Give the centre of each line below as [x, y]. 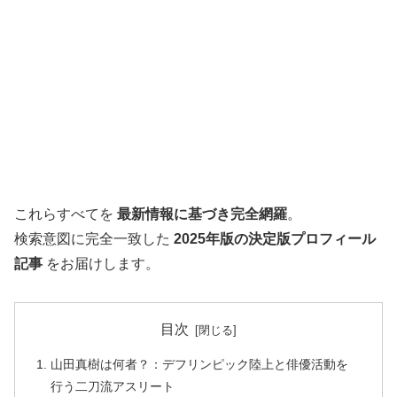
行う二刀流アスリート [113, 387]
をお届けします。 [101, 264]
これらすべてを [66, 214]
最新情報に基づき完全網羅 [202, 214]
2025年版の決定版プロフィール [275, 239]
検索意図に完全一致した [94, 239]
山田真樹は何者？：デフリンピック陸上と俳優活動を [200, 365]
